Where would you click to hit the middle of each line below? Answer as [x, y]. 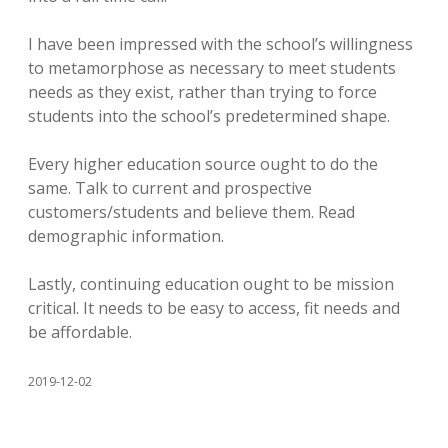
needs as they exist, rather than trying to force [202, 92]
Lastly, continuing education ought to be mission [211, 284]
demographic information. [126, 236]
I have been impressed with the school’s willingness [220, 44]
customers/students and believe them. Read [191, 212]
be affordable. [80, 332]
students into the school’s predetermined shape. [209, 116]
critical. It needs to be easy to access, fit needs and [214, 308]
